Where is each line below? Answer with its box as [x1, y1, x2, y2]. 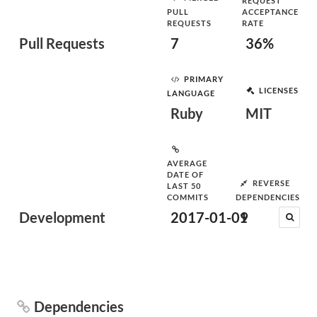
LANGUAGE [167, 88, 215, 98]
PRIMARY [184, 74, 224, 83]
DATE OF [167, 170, 204, 179]
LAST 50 [167, 181, 201, 190]
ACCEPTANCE [242, 7, 299, 16]
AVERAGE [167, 158, 207, 168]
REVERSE [253, 178, 290, 188]
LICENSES [259, 85, 299, 95]
